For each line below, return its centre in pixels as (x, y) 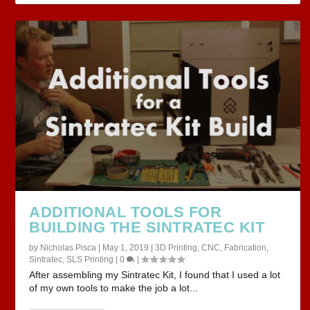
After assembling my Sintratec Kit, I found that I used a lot (155, 275)
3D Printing (176, 248)
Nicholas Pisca (69, 248)
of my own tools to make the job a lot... (114, 288)
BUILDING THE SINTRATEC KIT (147, 228)
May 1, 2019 (126, 248)
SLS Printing (90, 260)
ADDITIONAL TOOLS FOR (126, 212)
